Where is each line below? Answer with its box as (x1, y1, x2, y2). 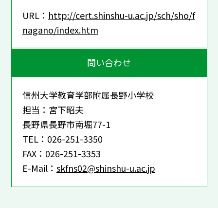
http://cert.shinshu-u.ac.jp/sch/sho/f (48, 8, 195, 21)
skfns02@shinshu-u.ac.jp (56, 161, 155, 174)
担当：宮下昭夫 (22, 103, 84, 116)
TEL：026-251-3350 (22, 132, 103, 145)
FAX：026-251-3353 (22, 146, 101, 160)
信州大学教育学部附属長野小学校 (22, 88, 154, 101)
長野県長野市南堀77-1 (22, 117, 110, 130)
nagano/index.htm (22, 23, 98, 36)
